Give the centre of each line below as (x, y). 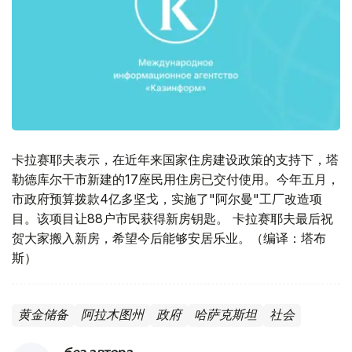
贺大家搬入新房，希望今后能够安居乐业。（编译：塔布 (169, 238)
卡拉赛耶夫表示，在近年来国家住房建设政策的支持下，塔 (175, 160)
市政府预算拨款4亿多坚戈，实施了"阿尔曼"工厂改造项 (167, 199)
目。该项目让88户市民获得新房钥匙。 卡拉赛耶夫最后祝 (172, 219)
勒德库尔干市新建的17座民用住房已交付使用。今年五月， (176, 180)
